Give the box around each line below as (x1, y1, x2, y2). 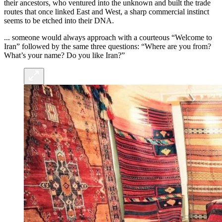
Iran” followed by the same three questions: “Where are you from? (4, 42, 211, 51)
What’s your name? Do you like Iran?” (4, 51, 125, 60)
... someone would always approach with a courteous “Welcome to (4, 33, 212, 42)
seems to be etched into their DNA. (4, 16, 114, 25)
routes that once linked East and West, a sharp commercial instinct (4, 7, 209, 16)
